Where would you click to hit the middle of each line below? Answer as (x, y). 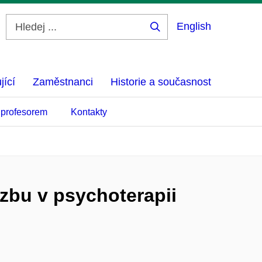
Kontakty (89, 112)
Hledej (173, 36)
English (194, 26)
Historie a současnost (161, 82)
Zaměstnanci (63, 82)
